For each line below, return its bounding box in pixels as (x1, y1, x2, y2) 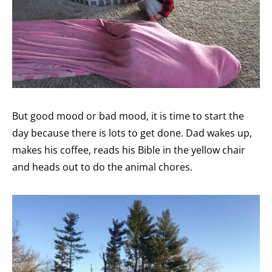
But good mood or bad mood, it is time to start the (12, 109, 244, 123)
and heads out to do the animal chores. (12, 160, 192, 174)
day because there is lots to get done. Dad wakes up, (12, 126, 252, 140)
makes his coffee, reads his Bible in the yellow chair (12, 143, 245, 157)
